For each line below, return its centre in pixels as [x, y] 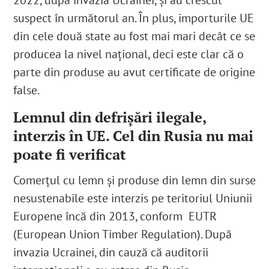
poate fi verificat [70, 155]
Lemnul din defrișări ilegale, [110, 117]
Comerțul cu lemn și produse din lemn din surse [135, 180]
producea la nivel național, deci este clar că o [129, 54]
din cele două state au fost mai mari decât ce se [134, 36]
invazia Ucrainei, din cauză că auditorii [111, 252]
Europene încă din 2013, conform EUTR [115, 216]
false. [27, 90]
